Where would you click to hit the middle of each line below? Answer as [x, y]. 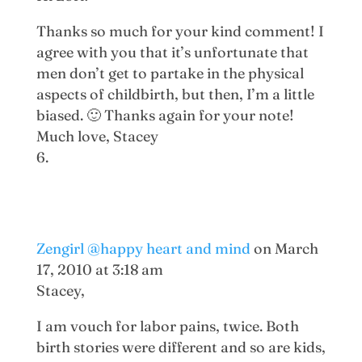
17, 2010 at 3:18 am [99, 269]
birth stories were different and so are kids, [181, 347]
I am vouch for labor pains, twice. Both [167, 326]
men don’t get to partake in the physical [170, 73]
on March [286, 248]
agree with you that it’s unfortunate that [172, 52]
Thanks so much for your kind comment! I [180, 31]
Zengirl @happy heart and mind [143, 248]
